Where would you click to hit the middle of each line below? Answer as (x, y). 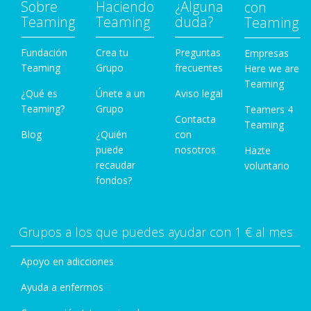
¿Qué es (39, 93)
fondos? (114, 180)
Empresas (267, 53)
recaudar (116, 165)
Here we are (272, 68)
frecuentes (199, 68)
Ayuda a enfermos (62, 287)
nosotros (195, 150)
